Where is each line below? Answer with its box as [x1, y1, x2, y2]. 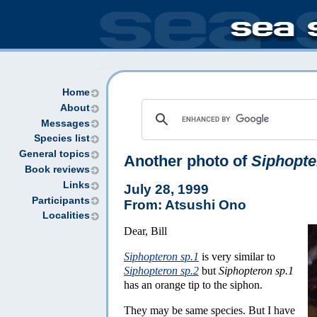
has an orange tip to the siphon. [124, 278, 263, 291]
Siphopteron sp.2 [124, 264, 199, 277]
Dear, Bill [124, 224, 167, 237]
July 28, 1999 [124, 181, 209, 197]
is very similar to [199, 250, 275, 263]
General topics [19, 149, 90, 160]
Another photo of [124, 152, 251, 170]
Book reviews [25, 163, 90, 175]
